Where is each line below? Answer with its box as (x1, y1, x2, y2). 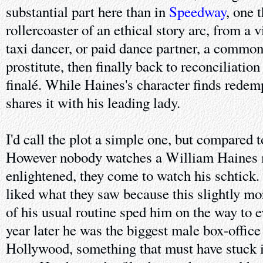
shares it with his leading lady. (6, 92, 180, 112)
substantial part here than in (6, 1, 169, 21)
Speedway (169, 1, 226, 21)
